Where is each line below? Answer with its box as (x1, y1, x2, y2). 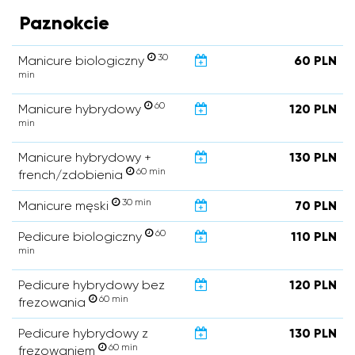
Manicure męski (18, 198, 112, 213)
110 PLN (291, 229, 337, 244)
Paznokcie (20, 11, 109, 34)
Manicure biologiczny (18, 53, 147, 68)
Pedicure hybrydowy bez (18, 277, 165, 292)
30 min (120, 197, 151, 208)
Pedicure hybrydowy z (18, 326, 148, 341)
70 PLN (295, 198, 337, 213)
